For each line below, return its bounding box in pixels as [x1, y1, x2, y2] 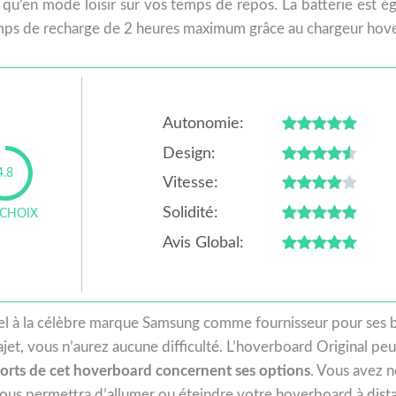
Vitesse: [163, 175, 219, 192]
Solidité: [163, 205, 219, 222]
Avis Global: [163, 234, 245, 251]
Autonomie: [163, 115, 245, 132]
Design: [163, 145, 217, 162]
